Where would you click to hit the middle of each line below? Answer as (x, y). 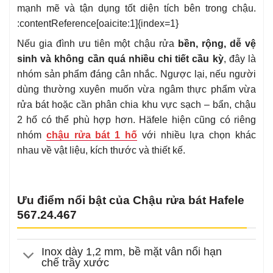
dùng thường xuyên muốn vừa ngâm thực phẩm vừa (136, 90)
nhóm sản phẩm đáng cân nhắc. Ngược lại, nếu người (136, 74)
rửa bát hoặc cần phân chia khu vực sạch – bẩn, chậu (136, 105)
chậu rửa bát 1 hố (92, 135)
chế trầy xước (76, 262)
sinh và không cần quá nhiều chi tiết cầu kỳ (120, 59)
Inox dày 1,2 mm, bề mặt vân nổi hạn (132, 251)
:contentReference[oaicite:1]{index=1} (98, 24)
